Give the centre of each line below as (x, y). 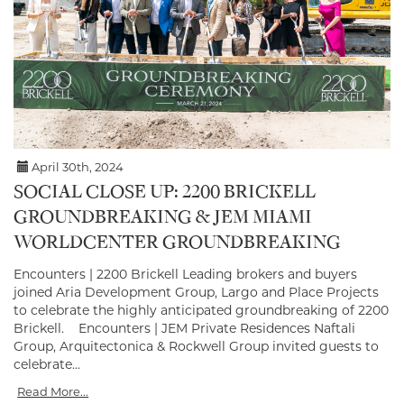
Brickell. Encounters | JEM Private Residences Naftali (184, 329)
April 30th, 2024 (77, 167)
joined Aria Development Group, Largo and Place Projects (196, 293)
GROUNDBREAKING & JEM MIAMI (163, 219)
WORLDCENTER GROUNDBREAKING (177, 244)
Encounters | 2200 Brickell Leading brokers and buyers (185, 275)
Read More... (53, 392)
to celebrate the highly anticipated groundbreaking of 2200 (201, 311)
